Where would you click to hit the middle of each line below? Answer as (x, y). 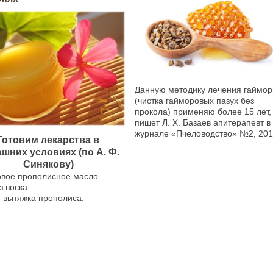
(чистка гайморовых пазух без (194, 100)
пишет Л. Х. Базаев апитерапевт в (202, 122)
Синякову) (48, 165)
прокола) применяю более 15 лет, (203, 111)
